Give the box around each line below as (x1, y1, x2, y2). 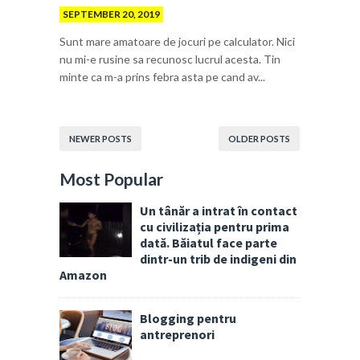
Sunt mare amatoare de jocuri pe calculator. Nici (59, 35, 295, 49)
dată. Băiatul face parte (140, 235, 277, 252)
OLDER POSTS (228, 133, 290, 145)
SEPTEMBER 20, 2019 (63, 8, 160, 21)
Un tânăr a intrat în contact (140, 202, 297, 219)
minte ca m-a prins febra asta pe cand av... (59, 70, 265, 84)
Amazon (59, 267, 107, 284)
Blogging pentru (140, 310, 236, 327)
